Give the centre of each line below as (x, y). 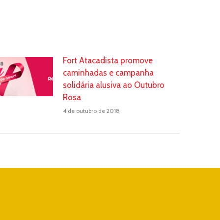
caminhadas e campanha (108, 72)
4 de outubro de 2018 (91, 110)
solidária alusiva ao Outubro (113, 85)
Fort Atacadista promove (108, 60)
